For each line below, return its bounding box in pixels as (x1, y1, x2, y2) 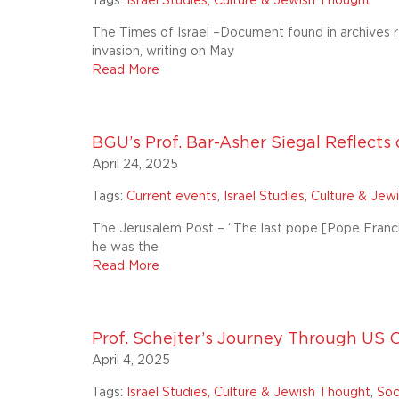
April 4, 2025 (92, 354, 171, 367)
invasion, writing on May (92, 45, 235, 58)
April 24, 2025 (92, 159, 179, 171)
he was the (92, 241, 159, 254)
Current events (126, 191, 218, 203)
